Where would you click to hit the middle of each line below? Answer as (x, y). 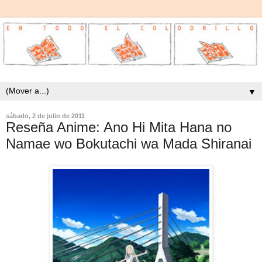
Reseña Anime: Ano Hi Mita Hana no (119, 127)
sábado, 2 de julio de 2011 (45, 116)
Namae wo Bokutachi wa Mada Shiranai (129, 143)
